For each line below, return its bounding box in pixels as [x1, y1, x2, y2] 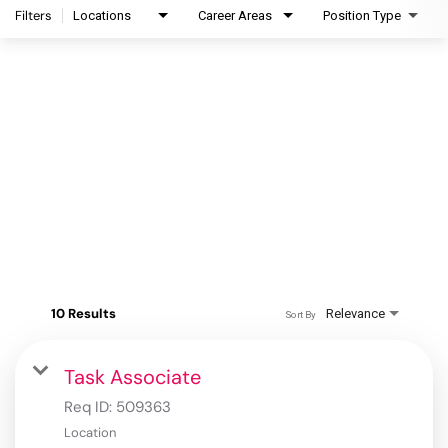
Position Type [323, 8, 401, 24]
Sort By [284, 308, 316, 320]
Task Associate [64, 364, 201, 391]
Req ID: [64, 397, 116, 418]
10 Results [51, 305, 116, 323]
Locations [73, 8, 131, 24]
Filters [15, 7, 52, 25]
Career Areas [198, 8, 272, 24]
